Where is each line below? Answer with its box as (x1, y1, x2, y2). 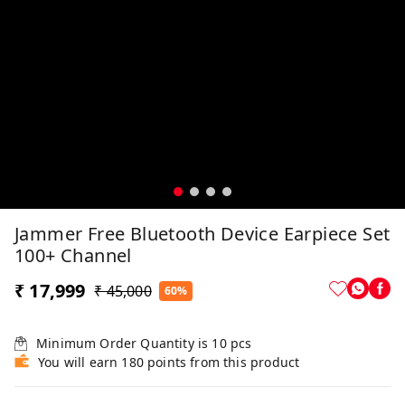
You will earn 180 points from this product (38, 353, 300, 372)
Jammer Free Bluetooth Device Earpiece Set (14, 221, 391, 247)
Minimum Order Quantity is (36, 334, 212, 353)
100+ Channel (14, 243, 132, 268)
